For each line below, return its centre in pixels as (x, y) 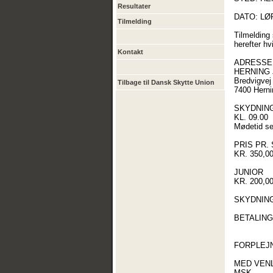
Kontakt (130, 52)
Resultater (134, 6)
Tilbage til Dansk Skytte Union (166, 82)
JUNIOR (249, 172)
